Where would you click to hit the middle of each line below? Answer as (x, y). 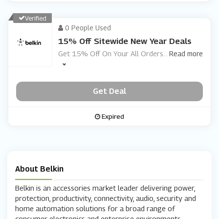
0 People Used (87, 27)
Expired (112, 116)
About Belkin (39, 169)
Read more (186, 53)
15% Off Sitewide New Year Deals (125, 41)
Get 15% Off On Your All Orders (111, 53)
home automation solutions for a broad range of (95, 208)
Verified (36, 18)
